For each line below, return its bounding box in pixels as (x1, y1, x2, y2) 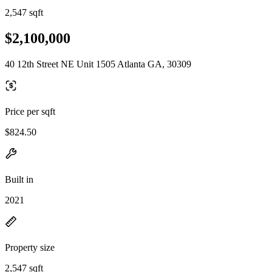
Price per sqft (5, 106, 55, 117)
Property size (5, 242, 55, 253)
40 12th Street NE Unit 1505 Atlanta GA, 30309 (5, 58, 191, 69)
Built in (5, 174, 33, 185)
